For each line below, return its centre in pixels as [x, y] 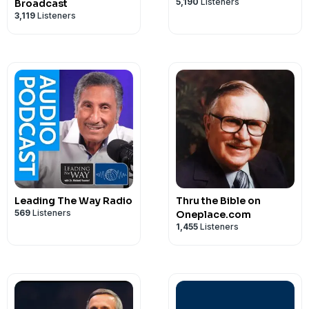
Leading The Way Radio [73, 201]
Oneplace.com [213, 215]
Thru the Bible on [218, 201]
